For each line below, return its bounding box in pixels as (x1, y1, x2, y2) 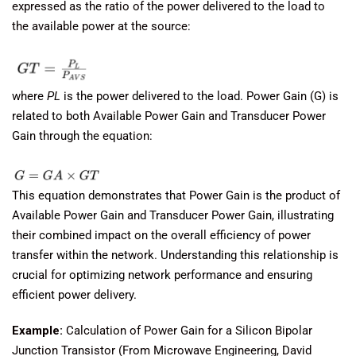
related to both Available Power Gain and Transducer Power (12, 108, 326, 123)
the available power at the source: (12, 18, 191, 33)
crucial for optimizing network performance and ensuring (12, 268, 312, 282)
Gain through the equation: (12, 128, 153, 143)
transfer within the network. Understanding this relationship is (12, 248, 339, 262)
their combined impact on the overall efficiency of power (12, 228, 311, 242)
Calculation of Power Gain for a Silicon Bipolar (63, 323, 312, 338)
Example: (12, 323, 63, 338)
